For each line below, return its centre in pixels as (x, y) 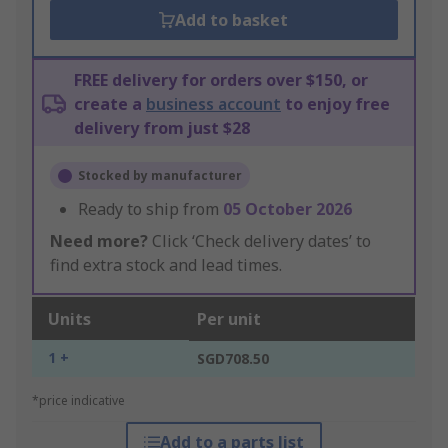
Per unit (229, 319)
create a (110, 104)
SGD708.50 (233, 359)
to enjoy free (335, 104)
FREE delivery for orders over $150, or (221, 80)
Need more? (99, 241)
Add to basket (232, 20)
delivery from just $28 (162, 128)
